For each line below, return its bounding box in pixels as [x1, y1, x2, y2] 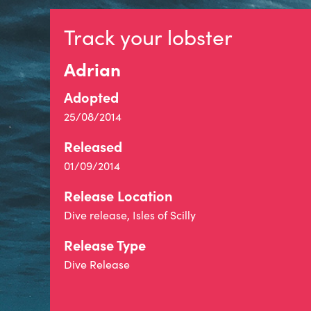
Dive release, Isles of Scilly [64, 208, 196, 222]
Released [64, 137, 122, 155]
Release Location [64, 186, 173, 205]
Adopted [64, 87, 119, 106]
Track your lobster [64, 23, 233, 51]
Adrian [64, 56, 121, 81]
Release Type [64, 235, 146, 254]
